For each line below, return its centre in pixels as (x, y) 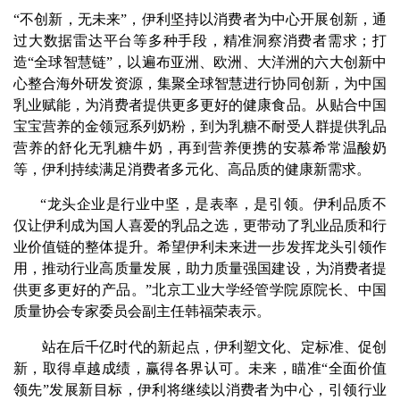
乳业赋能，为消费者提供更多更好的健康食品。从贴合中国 (200, 104)
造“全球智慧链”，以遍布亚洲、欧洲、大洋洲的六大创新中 (200, 62)
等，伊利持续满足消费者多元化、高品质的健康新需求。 (192, 169)
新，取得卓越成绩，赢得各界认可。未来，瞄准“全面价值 (200, 368)
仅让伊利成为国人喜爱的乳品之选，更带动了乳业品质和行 (200, 225)
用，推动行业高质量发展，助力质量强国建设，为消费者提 (200, 268)
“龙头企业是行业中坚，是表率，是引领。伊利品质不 (213, 204)
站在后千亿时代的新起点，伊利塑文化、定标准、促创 (214, 346)
